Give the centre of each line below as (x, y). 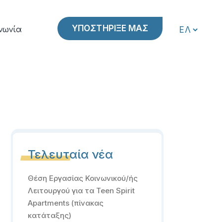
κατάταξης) (49, 215)
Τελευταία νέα (70, 154)
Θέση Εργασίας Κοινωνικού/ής (83, 178)
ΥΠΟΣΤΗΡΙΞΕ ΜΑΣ (110, 28)
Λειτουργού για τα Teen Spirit (81, 191)
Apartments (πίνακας (65, 203)
